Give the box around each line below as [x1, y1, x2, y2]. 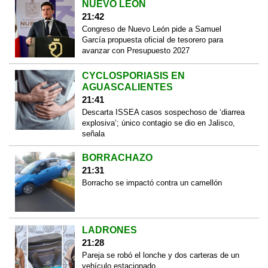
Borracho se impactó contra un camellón [81, 178, 222, 188]
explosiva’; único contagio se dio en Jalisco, [81, 118, 235, 128]
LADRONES [81, 224, 137, 235]
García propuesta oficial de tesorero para [81, 35, 223, 44]
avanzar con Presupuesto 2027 [81, 45, 190, 55]
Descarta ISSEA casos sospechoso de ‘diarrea [81, 108, 245, 117]
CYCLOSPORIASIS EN [81, 71, 185, 81]
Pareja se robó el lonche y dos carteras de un [81, 250, 239, 260]
